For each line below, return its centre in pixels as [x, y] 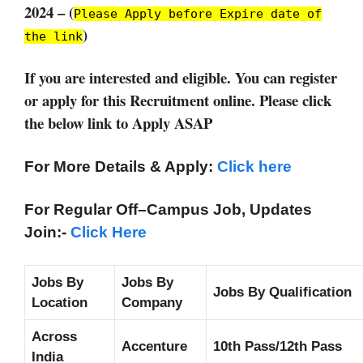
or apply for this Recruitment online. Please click [178, 100]
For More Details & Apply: [121, 166]
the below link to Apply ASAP [118, 123]
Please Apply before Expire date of [198, 13]
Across [54, 336]
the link [53, 36]
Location [60, 302]
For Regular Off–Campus [117, 210]
